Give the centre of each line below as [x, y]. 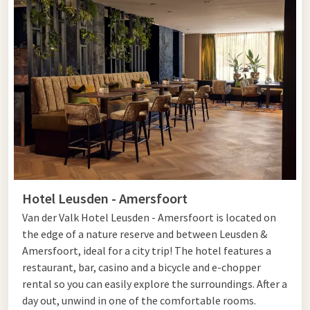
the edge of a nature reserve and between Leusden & [145, 234]
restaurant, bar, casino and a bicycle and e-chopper [142, 267]
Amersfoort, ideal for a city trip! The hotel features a [147, 250]
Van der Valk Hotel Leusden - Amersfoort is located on [149, 217]
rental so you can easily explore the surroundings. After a [155, 283]
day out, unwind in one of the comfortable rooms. [139, 300]
